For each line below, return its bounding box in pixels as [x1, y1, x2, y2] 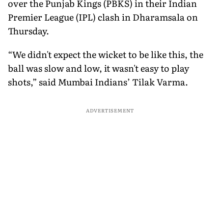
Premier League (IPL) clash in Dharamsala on [8, 10, 198, 24]
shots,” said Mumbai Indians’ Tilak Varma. [8, 75, 188, 88]
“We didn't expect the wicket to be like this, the [8, 47, 203, 61]
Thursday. [8, 24, 49, 37]
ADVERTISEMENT [85, 106, 135, 114]
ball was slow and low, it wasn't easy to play [8, 61, 189, 75]
